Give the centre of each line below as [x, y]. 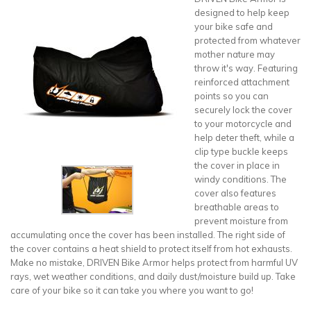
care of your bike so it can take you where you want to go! [132, 290]
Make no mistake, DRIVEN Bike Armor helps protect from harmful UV [154, 262]
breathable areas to [237, 207]
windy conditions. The [241, 179]
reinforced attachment [242, 82]
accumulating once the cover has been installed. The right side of [148, 234]
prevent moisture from [241, 220]
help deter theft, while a [244, 137]
